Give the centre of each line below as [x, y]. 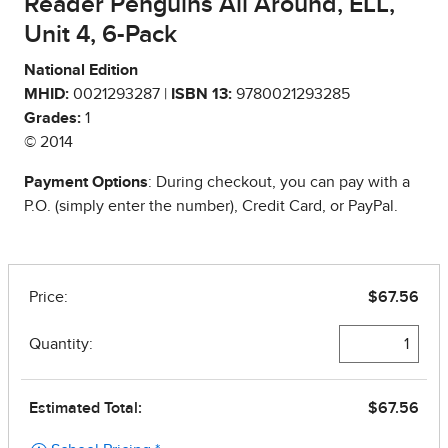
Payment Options [86, 181]
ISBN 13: [201, 93]
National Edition [81, 69]
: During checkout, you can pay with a [279, 181]
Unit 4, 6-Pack [100, 34]
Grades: [52, 117]
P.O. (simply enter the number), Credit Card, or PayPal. [211, 205]
